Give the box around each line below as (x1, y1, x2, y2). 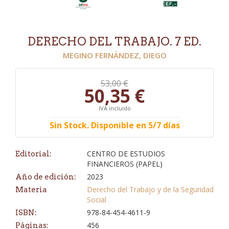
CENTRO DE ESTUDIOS (87, 149, 165, 158)
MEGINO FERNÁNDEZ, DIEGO (62, 50, 167, 60)
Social (87, 195, 106, 204)
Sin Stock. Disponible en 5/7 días (49, 120, 180, 131)
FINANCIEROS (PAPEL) (87, 159, 163, 169)
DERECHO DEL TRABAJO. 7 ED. (28, 35, 201, 48)
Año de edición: (15, 172, 76, 181)
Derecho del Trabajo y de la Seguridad (87, 185, 214, 194)
